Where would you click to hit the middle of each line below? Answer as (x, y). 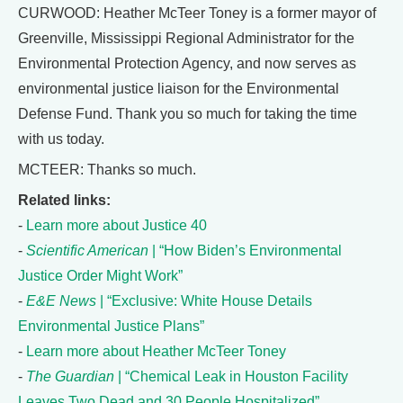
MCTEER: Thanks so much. (107, 170)
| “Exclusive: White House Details (206, 301)
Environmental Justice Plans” (111, 327)
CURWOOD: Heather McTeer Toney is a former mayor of (197, 13)
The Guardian (72, 377)
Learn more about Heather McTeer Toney (156, 352)
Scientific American (87, 251)
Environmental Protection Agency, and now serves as (187, 64)
